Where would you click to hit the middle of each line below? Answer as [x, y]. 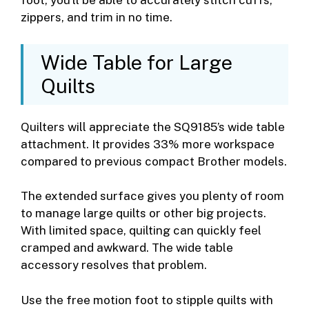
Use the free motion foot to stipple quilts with [147, 300]
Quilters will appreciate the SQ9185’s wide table [153, 127]
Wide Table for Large [137, 62]
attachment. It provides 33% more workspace [148, 144]
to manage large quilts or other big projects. [143, 213]
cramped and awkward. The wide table [127, 248]
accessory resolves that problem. [114, 265]
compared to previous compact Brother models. [154, 161]
